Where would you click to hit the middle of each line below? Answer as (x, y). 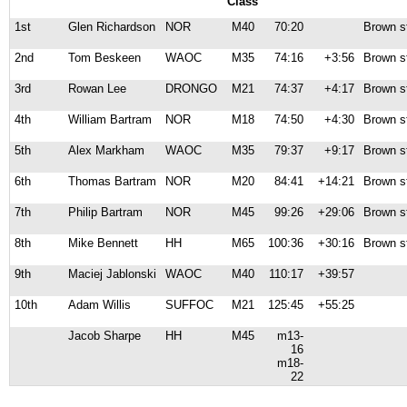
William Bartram (110, 119)
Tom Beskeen (104, 58)
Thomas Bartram (112, 181)
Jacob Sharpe (104, 336)
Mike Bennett (103, 243)
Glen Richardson (112, 27)
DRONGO (191, 89)
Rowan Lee (97, 89)
